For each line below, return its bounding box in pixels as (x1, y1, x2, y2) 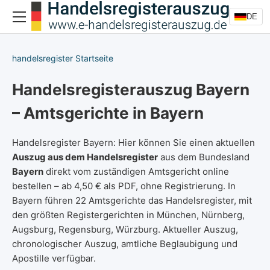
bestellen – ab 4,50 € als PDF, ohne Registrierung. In (12, 180, 236, 192)
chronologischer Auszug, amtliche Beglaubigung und (12, 238, 237, 250)
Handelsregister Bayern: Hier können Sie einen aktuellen (12, 137, 255, 148)
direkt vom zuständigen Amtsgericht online (43, 166, 229, 177)
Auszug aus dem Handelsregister (12, 151, 158, 163)
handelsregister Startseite (12, 53, 113, 63)
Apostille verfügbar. (12, 253, 96, 264)
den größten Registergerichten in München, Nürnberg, (12, 209, 245, 221)
